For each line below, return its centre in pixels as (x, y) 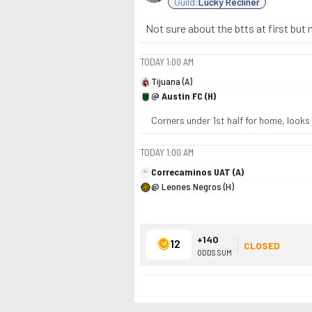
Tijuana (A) (172, 81)
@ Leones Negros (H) (193, 186)
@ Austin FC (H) (184, 96)
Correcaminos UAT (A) (197, 172)
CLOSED (262, 245)
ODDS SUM (214, 252)
